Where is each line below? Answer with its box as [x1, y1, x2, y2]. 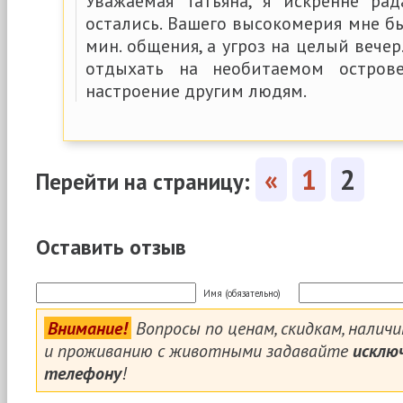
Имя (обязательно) [203, 287, 281, 300]
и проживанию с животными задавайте [44, 339, 353, 363]
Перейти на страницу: [36, 167, 255, 196]
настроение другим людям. [85, 79, 307, 102]
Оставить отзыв [36, 233, 186, 261]
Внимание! [48, 317, 128, 340]
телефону [44, 362, 121, 385]
